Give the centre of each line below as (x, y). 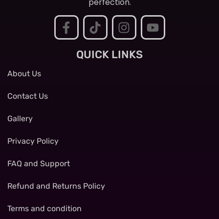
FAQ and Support (39, 164)
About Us (24, 74)
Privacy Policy (33, 141)
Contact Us (28, 96)
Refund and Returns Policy (56, 186)
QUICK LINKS (109, 55)
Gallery (20, 119)
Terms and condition (44, 209)
